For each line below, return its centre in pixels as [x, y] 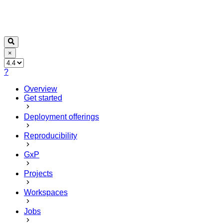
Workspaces [46, 192]
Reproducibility [51, 135]
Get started [43, 98]
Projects [38, 173]
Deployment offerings [61, 116]
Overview [41, 89]
